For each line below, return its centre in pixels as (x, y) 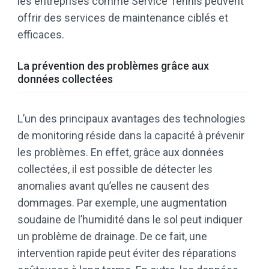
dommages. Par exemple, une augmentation (122, 203)
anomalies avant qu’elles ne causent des (113, 186)
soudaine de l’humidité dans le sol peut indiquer (130, 220)
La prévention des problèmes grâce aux (113, 66)
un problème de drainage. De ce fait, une (112, 237)
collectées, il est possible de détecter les (115, 169)
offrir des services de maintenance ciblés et (123, 18)
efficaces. (41, 35)
